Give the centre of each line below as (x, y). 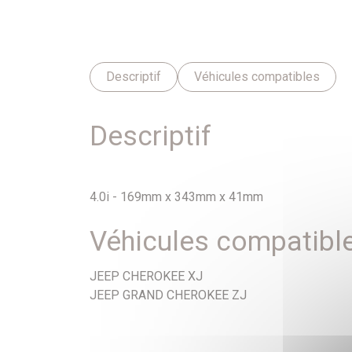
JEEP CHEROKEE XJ (146, 277)
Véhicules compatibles (257, 77)
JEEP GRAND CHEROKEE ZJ (168, 295)
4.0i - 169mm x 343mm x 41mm (176, 196)
